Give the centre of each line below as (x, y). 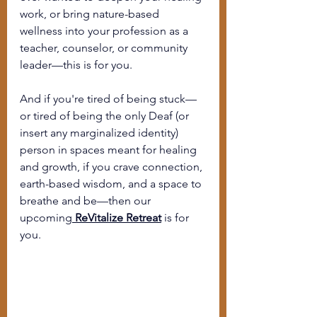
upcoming (46, 217)
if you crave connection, (144, 166)
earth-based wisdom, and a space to (112, 183)
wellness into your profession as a (105, 30)
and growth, (51, 166)
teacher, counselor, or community (105, 47)
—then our (125, 200)
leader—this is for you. (76, 64)
